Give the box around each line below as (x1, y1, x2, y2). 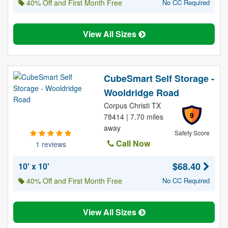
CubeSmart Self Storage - (103, 72, 214, 85)
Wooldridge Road (103, 86, 179, 99)
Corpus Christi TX (103, 100, 161, 110)
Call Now (113, 137, 150, 149)
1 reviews (35, 139, 66, 149)
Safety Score (174, 128, 210, 137)
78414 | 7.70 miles (103, 111, 163, 122)
